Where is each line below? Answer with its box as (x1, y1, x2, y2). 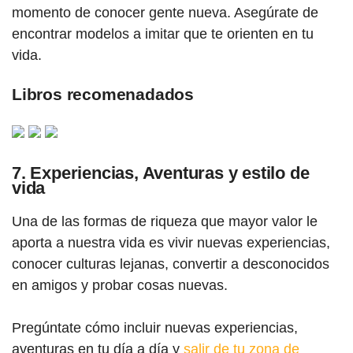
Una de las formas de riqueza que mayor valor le (12, 214, 318, 229)
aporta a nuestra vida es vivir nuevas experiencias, (12, 235, 330, 251)
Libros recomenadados (12, 85, 194, 103)
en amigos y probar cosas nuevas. (12, 277, 228, 293)
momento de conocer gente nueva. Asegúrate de (12, 5, 318, 20)
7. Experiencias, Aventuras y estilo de (12, 163, 310, 183)
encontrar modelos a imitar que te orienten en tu (12, 26, 314, 42)
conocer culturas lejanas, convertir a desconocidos (12, 256, 329, 272)
